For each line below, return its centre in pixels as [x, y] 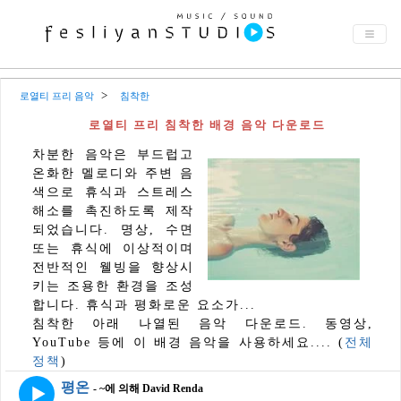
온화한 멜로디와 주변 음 [113, 173]
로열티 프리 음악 [57, 96]
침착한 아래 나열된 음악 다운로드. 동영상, [203, 324]
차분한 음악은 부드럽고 [113, 154]
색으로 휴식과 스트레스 [113, 192]
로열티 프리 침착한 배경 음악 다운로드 [207, 125]
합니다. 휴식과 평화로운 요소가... [144, 305]
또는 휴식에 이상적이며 [113, 248]
